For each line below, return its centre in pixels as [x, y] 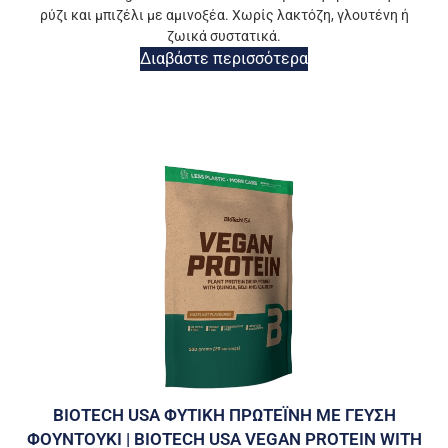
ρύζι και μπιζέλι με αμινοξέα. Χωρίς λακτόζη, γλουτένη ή [224, 15]
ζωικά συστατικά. [224, 36]
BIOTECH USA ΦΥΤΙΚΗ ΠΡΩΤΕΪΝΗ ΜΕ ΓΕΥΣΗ [224, 415]
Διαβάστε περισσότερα [224, 59]
